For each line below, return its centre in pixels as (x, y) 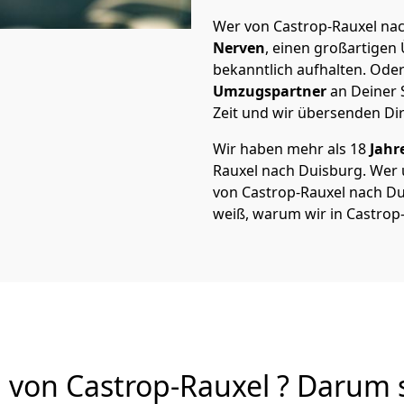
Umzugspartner (270, 91)
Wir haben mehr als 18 (289, 149)
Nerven (239, 48)
